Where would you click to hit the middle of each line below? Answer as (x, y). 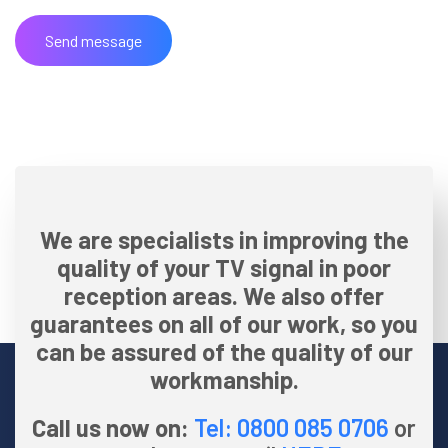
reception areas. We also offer (224, 295)
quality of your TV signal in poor (224, 267)
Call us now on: (113, 427)
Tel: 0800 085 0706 (291, 427)
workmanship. (224, 379)
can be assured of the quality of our (224, 351)
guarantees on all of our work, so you (224, 323)
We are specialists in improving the (224, 239)
